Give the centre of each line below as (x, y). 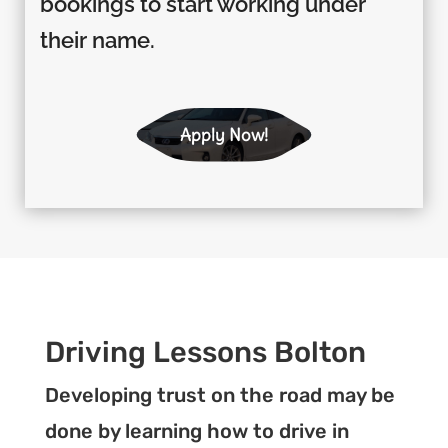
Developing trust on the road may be (219, 394)
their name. (97, 39)
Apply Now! (224, 134)
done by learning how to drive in (196, 430)
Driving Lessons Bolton (205, 351)
